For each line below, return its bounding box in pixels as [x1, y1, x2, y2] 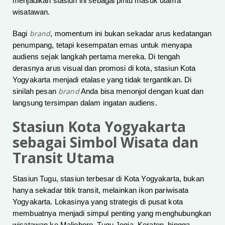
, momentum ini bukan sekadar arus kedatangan [50, 30, 212, 38]
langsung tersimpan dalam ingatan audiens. [13, 99, 157, 107]
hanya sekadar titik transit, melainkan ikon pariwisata [13, 186, 189, 195]
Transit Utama [13, 148, 115, 168]
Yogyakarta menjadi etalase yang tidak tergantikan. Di [13, 76, 192, 84]
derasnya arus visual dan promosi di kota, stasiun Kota [13, 64, 196, 73]
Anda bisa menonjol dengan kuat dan [79, 87, 204, 96]
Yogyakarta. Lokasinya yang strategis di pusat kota [13, 198, 183, 206]
